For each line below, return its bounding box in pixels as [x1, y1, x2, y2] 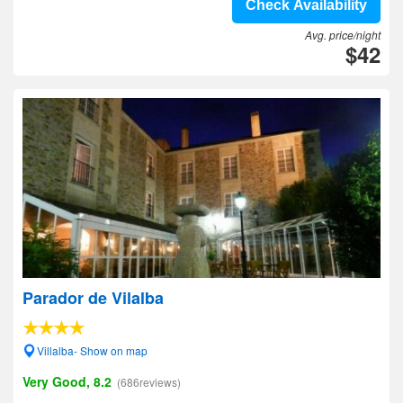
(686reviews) [117, 374, 181, 390]
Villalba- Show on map [37, 343, 148, 358]
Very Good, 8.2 [22, 372, 112, 390]
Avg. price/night [305, 27, 381, 42]
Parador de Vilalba [22, 286, 164, 309]
